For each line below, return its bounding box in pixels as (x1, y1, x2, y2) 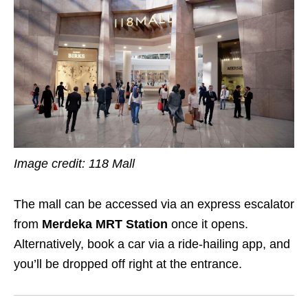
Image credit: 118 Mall (14, 157, 135, 171)
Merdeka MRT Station (42, 217, 171, 232)
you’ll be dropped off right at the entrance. (14, 257, 242, 272)
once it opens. (171, 217, 248, 232)
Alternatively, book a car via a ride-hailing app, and (14, 237, 290, 252)
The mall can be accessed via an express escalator (14, 197, 294, 212)
